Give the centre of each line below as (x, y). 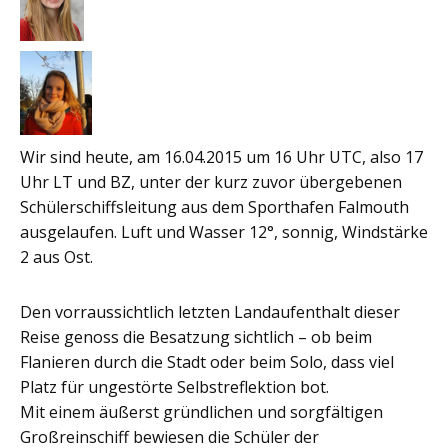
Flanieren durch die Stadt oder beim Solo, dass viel (207, 362)
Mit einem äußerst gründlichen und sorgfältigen (201, 412)
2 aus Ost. (56, 257)
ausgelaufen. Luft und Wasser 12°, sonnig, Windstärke (224, 232)
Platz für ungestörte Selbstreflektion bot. (174, 387)
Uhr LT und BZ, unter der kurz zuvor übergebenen (211, 182)
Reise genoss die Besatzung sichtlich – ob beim (196, 337)
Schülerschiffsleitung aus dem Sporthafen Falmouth (214, 207)
